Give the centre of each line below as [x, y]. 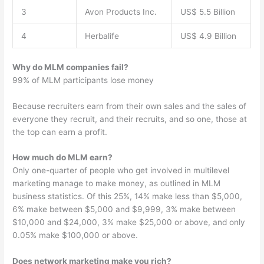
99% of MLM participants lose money [83, 80]
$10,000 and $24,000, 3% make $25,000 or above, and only [129, 222]
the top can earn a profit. [60, 132]
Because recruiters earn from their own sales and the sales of [130, 106]
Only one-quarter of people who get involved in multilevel [121, 171]
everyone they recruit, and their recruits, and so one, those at [130, 119]
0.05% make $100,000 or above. [75, 235]
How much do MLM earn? [63, 158]
